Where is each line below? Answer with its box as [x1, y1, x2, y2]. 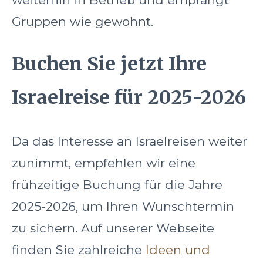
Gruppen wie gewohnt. [12, 14, 153, 29]
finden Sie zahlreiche [12, 242, 146, 257]
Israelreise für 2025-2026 [12, 86, 246, 110]
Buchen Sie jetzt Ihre [12, 52, 207, 76]
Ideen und [146, 242, 210, 257]
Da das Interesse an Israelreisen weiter [12, 133, 247, 149]
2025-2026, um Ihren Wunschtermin [12, 198, 234, 214]
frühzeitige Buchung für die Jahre [12, 177, 222, 192]
